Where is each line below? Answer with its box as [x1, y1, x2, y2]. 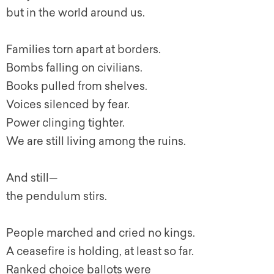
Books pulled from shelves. [6, 80, 147, 93]
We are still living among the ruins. [6, 135, 186, 148]
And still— [6, 171, 57, 185]
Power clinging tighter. [6, 116, 125, 130]
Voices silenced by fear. [6, 98, 130, 111]
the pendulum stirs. [6, 190, 107, 203]
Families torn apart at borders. [6, 43, 161, 56]
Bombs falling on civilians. [6, 61, 143, 75]
